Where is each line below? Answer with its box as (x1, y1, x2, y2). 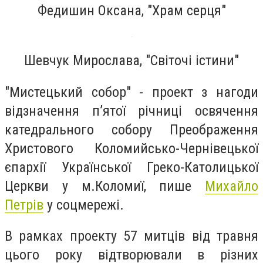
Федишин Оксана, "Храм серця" (37, 2, 226, 19)
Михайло (205, 177, 258, 194)
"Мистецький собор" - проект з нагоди (5, 83, 258, 100)
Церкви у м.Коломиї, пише (5, 177, 205, 194)
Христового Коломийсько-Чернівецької (5, 140, 258, 157)
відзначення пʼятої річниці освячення (5, 102, 258, 119)
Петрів (5, 196, 43, 213)
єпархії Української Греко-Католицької (5, 159, 258, 176)
